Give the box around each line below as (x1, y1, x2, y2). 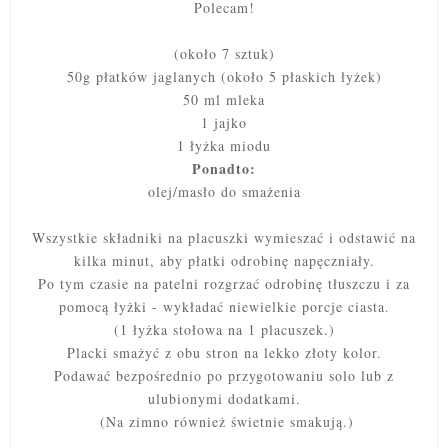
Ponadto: (192, 158, 256, 180)
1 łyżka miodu (177, 136, 271, 156)
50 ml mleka (183, 90, 265, 110)
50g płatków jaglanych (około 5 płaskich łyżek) (66, 67, 382, 87)
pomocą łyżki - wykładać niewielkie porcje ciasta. (58, 297, 390, 317)
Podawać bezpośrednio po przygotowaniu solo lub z (54, 366, 394, 386)
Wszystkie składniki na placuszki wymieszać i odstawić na (32, 228, 416, 248)
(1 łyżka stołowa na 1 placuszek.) (113, 320, 335, 340)
